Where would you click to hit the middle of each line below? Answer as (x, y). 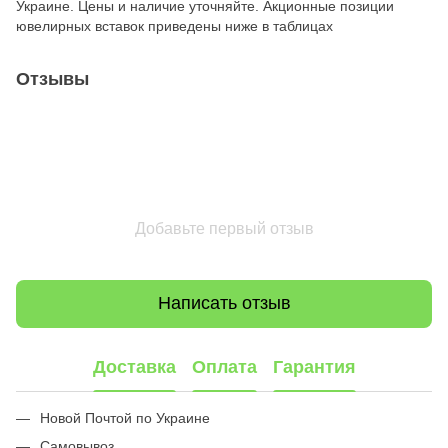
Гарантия (314, 367)
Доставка (134, 367)
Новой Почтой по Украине (127, 417)
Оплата (224, 367)
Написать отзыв (224, 303)
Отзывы (52, 78)
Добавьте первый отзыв (224, 228)
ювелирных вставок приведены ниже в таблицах (174, 25)
